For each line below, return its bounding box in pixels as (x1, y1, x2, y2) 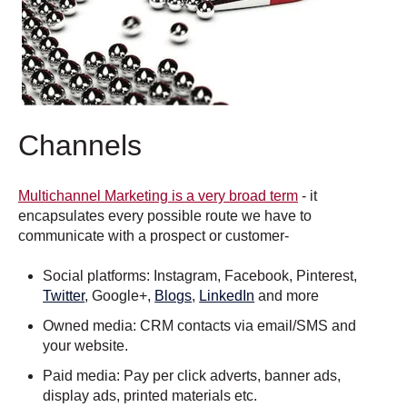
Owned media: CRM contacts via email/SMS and (43, 318, 357, 334)
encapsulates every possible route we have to (18, 207, 312, 223)
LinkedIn (199, 288, 255, 304)
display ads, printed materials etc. (43, 388, 258, 404)
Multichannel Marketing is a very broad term (18, 187, 298, 203)
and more (254, 288, 320, 304)
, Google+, (84, 288, 155, 304)
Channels (18, 129, 142, 163)
